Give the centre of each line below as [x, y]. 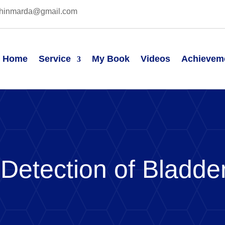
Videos [155, 59]
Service [54, 59]
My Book [110, 59]
